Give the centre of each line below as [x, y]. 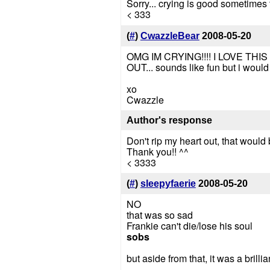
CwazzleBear [170, 36]
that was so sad [159, 215]
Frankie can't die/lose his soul [189, 226]
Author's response [169, 120]
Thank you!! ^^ [157, 151]
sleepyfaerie [168, 184]
